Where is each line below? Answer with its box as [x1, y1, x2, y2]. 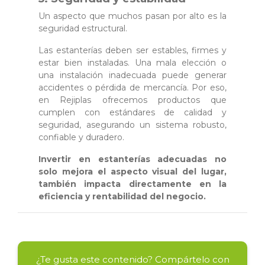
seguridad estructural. [38, 22, 127, 34]
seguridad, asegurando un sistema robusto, [38, 119, 227, 130]
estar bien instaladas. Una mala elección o [38, 57, 227, 68]
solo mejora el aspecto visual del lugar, [38, 166, 227, 177]
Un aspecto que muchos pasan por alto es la [38, 10, 227, 21]
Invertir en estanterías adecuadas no [38, 153, 227, 164]
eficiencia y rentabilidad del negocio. [38, 190, 206, 202]
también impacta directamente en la [38, 178, 227, 189]
